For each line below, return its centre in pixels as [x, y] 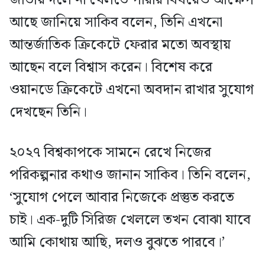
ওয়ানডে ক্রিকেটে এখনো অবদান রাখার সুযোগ [132, 90]
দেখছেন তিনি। [48, 112]
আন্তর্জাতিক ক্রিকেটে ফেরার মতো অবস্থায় [120, 45]
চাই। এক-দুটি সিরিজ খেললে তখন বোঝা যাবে [130, 220]
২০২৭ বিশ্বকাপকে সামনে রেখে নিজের [110, 152]
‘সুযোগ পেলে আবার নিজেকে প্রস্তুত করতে [122, 197]
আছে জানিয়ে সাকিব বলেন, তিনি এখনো [116, 22]
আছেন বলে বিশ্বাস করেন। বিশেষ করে [111, 67]
